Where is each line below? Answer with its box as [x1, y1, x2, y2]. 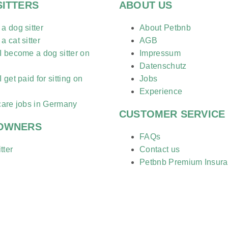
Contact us [139, 145, 180, 154]
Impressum [139, 49, 181, 58]
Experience [139, 87, 183, 96]
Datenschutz [139, 62, 187, 71]
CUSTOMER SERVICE [119, 108, 225, 120]
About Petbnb [139, 23, 191, 33]
